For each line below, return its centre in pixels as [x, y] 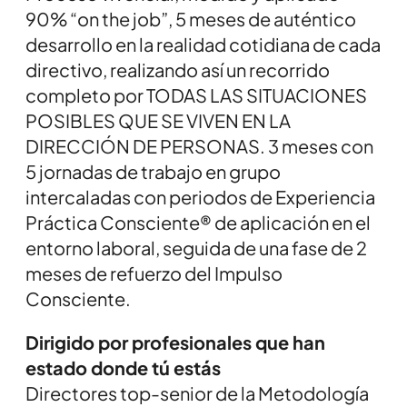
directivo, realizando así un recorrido [178, 70]
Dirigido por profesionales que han [175, 342]
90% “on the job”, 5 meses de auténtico [191, 19]
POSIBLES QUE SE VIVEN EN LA [158, 121]
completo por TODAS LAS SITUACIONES [196, 95]
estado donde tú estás [123, 368]
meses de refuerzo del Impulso [154, 273]
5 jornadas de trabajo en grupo [153, 172]
